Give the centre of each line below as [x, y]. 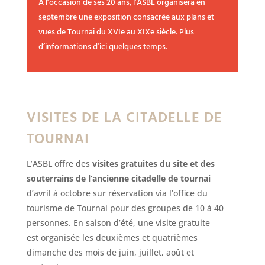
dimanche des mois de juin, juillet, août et [110, 252]
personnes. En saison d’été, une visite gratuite [118, 222]
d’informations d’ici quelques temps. [103, 47]
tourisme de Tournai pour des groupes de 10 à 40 [125, 208]
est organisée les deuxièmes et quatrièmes [112, 237]
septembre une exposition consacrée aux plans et [126, 17]
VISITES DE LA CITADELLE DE [124, 118]
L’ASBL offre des [59, 163]
